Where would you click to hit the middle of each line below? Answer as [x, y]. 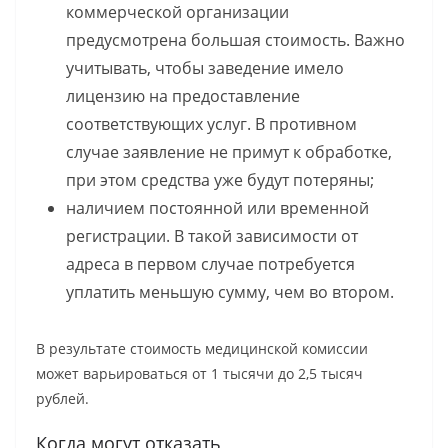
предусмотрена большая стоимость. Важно [235, 40]
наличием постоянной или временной [217, 208]
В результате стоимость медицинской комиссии [202, 349]
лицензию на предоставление [183, 96]
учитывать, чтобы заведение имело [205, 68]
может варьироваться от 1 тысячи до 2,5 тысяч [199, 374]
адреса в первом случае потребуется [210, 264]
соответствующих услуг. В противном [211, 124]
